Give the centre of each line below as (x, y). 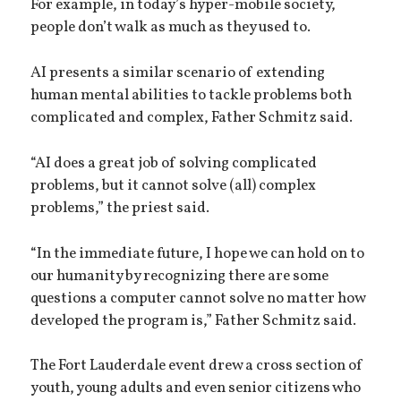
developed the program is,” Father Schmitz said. (194, 321)
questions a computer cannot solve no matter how (198, 299)
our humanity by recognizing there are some (180, 276)
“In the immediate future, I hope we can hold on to (198, 254)
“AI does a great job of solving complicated (174, 163)
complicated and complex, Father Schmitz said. (192, 119)
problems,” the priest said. (120, 208)
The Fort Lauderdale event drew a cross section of (197, 367)
